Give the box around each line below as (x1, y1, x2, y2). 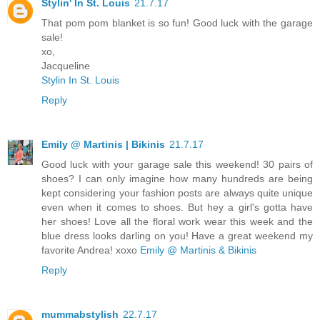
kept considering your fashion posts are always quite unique (41, 186, 313, 199)
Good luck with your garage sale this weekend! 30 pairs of (41, 158, 313, 170)
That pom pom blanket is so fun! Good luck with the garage (41, 16, 313, 29)
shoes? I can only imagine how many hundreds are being (41, 172, 313, 184)
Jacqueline (41, 59, 90, 71)
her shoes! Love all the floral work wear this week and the (41, 215, 313, 227)
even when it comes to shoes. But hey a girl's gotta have (41, 201, 313, 213)
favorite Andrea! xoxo (41, 244, 140, 256)
